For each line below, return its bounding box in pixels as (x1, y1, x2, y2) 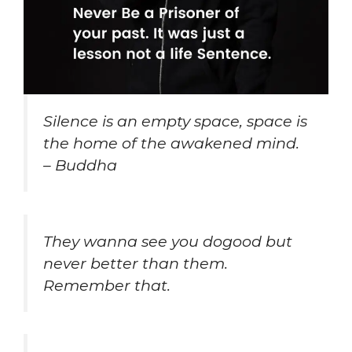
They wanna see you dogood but (43, 231, 292, 251)
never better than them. (43, 253, 228, 273)
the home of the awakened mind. (43, 133, 303, 152)
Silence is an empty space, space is (43, 111, 307, 130)
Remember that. (43, 275, 170, 295)
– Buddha (43, 155, 117, 174)
